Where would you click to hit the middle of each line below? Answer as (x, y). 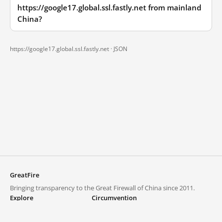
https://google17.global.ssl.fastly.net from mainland (109, 8)
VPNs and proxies (118, 211)
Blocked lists (28, 211)
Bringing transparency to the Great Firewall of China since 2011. (102, 188)
